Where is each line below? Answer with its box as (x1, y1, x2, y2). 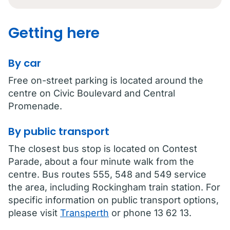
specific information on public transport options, (8, 195, 219, 205)
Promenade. (8, 101, 62, 111)
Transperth (60, 207, 109, 218)
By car (8, 56, 41, 70)
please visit (8, 207, 60, 218)
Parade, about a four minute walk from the (8, 156, 194, 167)
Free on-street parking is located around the (8, 75, 203, 86)
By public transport (8, 124, 109, 139)
